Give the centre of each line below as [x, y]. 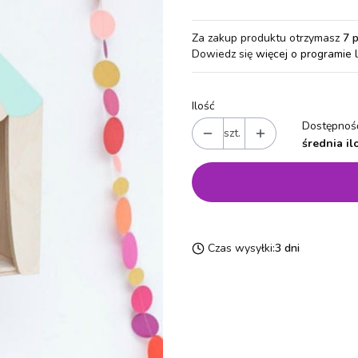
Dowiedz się [224, 54]
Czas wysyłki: [241, 248]
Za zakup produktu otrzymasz [267, 38]
